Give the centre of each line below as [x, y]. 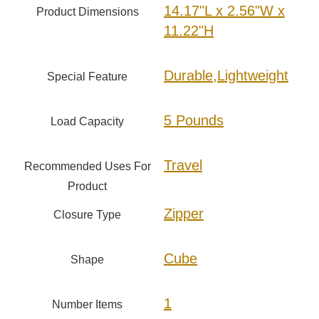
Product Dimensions [87, 12]
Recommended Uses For [87, 167]
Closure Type [87, 215]
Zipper [184, 214]
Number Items [87, 305]
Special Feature [87, 77]
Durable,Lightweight [226, 76]
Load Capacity [87, 122]
